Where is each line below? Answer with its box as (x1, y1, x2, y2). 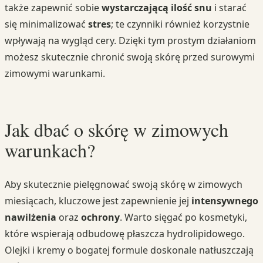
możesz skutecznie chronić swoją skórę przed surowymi (5, 50, 255, 64)
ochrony (81, 210, 120, 224)
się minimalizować (5, 18, 88, 31)
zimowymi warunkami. (5, 67, 105, 80)
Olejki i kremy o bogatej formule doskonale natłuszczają (5, 243, 254, 257)
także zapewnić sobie (5, 1, 102, 15)
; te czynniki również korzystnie (111, 18, 249, 31)
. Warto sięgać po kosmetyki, (120, 210, 247, 224)
